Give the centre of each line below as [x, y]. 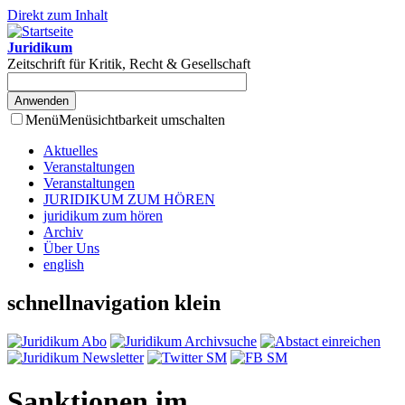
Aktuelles [71, 151]
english [64, 264]
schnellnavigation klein [114, 302]
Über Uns [71, 248]
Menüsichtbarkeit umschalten [142, 120]
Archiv [63, 232]
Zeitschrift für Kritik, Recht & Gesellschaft [129, 64]
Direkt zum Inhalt [57, 15]
